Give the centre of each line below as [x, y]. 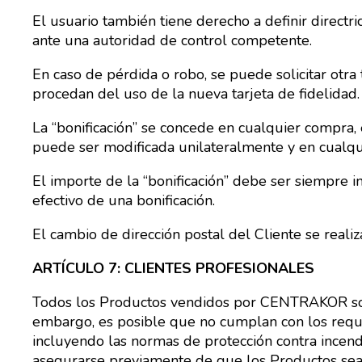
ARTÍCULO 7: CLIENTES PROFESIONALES [173, 268]
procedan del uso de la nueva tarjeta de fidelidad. [196, 94]
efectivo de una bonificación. [124, 200]
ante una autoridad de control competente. [172, 40]
